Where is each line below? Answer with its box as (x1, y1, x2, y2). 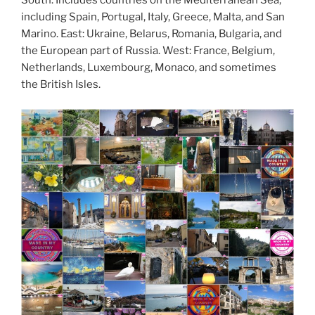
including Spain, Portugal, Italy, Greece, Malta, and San (21, 11, 285, 24)
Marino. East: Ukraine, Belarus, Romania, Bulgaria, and (21, 27, 282, 41)
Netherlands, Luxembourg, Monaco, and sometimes (21, 61, 276, 75)
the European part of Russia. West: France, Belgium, (21, 44, 275, 58)
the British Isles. (21, 78, 101, 91)
